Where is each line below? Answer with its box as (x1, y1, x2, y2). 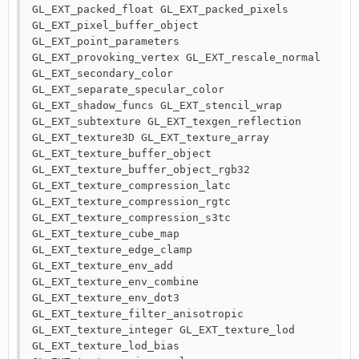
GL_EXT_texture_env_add (32, 260, 173, 272)
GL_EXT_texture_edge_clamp (32, 244, 192, 256)
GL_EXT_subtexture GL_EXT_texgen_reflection (32, 115, 301, 127)
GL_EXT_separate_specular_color (32, 83, 224, 95)
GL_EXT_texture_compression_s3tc (32, 212, 231, 224)
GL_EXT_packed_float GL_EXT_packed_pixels (32, 3, 288, 15)
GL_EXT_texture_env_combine (32, 276, 199, 288)
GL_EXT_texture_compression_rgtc (32, 196, 231, 208)
